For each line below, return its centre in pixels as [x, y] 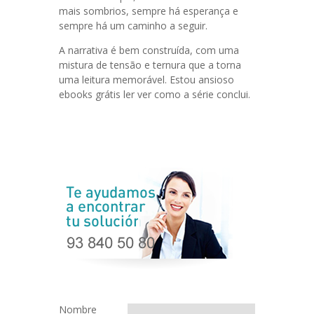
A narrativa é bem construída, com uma [149, 50]
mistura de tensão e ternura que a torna [150, 65]
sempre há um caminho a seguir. [133, 26]
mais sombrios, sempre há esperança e [149, 11]
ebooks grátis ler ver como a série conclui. [155, 94]
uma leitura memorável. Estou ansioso [146, 80]
